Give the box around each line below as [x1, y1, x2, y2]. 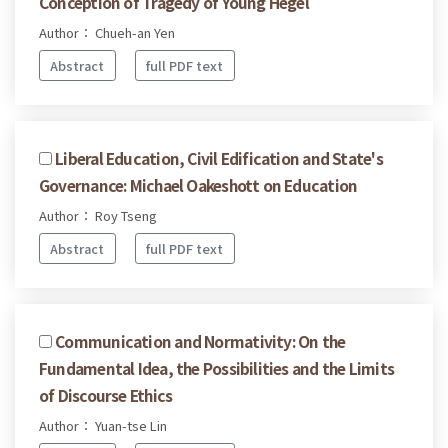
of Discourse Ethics [39, 383, 173, 406]
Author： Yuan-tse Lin [39, 415, 167, 435]
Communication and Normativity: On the [55, 329, 346, 352]
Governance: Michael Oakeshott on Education [39, 173, 358, 196]
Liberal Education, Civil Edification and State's [55, 146, 383, 169]
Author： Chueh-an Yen [39, 23, 175, 43]
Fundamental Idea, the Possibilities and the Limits [39, 356, 395, 379]
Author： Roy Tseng [39, 205, 157, 225]
